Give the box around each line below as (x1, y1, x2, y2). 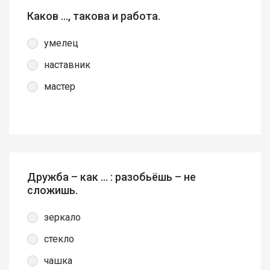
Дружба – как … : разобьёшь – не (27, 171, 196, 184)
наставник (44, 59, 90, 71)
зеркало (44, 212, 81, 224)
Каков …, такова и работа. (27, 10, 160, 23)
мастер (44, 81, 75, 93)
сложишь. (27, 184, 78, 197)
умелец (44, 37, 78, 49)
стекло (44, 233, 74, 245)
